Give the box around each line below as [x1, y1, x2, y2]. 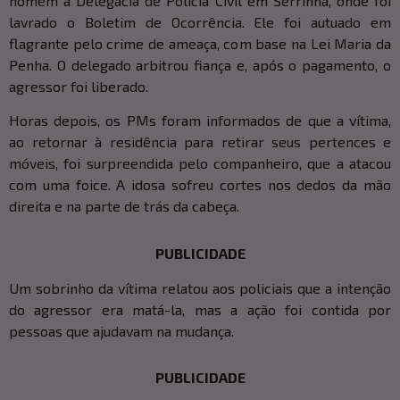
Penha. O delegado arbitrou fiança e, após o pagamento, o [9, 56, 391, 73]
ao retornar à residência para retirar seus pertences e [9, 133, 391, 151]
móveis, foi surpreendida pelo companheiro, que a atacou [9, 154, 391, 172]
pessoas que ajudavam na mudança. [9, 321, 234, 339]
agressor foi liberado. [9, 78, 148, 95]
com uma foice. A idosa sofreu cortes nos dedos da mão [9, 176, 391, 194]
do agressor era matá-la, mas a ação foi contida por [9, 300, 391, 318]
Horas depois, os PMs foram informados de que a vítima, [9, 112, 391, 129]
